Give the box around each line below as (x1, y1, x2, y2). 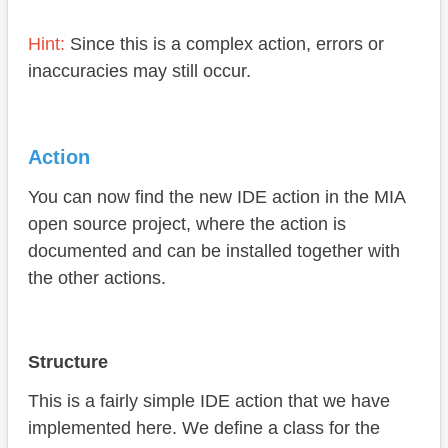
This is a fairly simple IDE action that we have (28, 391, 390, 412)
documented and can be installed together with (28, 241, 400, 262)
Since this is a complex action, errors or (65, 34, 384, 55)
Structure (28, 352, 108, 373)
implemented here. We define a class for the (28, 418, 380, 439)
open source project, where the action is (28, 214, 346, 235)
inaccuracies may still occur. (28, 61, 251, 82)
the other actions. (28, 268, 166, 289)
